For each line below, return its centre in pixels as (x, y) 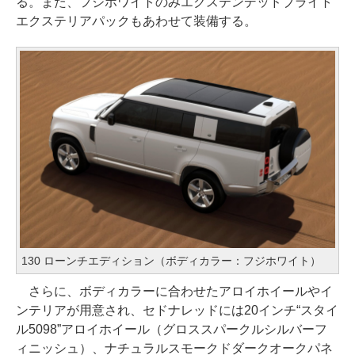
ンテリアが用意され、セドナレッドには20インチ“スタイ (177, 310)
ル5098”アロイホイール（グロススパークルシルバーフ (172, 329)
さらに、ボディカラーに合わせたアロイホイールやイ (174, 291)
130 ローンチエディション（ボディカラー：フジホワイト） (171, 260)
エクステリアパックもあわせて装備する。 (136, 21)
